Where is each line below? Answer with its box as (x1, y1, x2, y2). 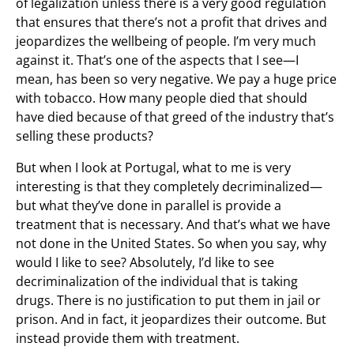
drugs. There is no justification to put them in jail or (16, 292, 321, 309)
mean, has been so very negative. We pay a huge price (16, 70, 337, 88)
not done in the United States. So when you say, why (16, 235, 326, 252)
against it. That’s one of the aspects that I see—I (16, 51, 299, 69)
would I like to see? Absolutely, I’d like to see (16, 254, 274, 271)
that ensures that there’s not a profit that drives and (16, 13, 327, 31)
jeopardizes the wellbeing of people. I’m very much (16, 32, 316, 50)
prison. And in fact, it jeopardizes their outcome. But (16, 311, 326, 328)
